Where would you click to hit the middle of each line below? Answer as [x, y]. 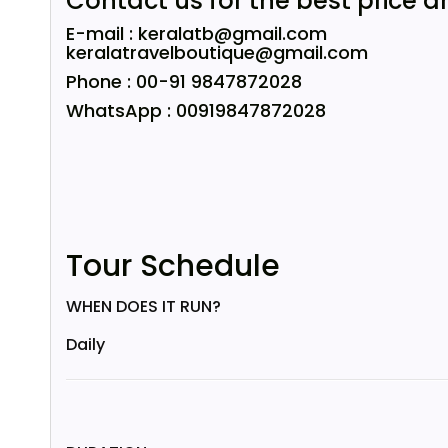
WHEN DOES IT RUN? [143, 306]
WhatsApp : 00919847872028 [196, 110]
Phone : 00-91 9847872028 [184, 81]
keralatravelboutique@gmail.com [217, 52]
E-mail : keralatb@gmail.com [196, 33]
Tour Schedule [173, 266]
